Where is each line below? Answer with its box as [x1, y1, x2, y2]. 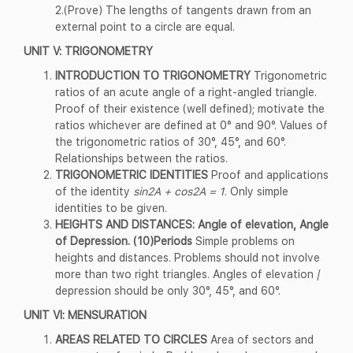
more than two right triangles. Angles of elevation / [55, 266, 321, 281]
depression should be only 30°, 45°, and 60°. [55, 283, 281, 297]
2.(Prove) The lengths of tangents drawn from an [55, 2, 311, 17]
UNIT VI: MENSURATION [24, 307, 147, 321]
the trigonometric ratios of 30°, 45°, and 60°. [55, 134, 286, 148]
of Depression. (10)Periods [55, 233, 192, 247]
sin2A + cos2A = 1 [133, 184, 225, 198]
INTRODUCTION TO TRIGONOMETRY [55, 68, 254, 82]
